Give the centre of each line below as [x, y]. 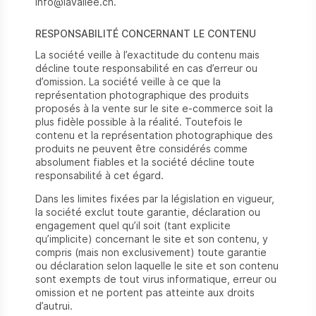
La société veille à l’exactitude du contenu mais [147, 55]
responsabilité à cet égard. [99, 176]
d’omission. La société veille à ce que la [128, 82]
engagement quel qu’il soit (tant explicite [133, 226]
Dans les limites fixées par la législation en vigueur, [155, 199]
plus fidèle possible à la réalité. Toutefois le [139, 122]
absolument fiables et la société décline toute [145, 162]
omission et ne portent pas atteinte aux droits [145, 293]
